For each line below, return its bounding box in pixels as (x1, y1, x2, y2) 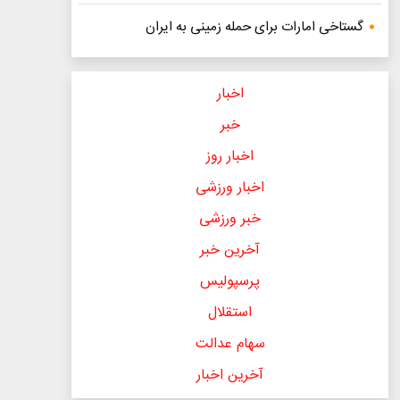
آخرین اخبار (196, 362, 264, 387)
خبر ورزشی (199, 206, 262, 231)
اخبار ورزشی (196, 175, 265, 200)
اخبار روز (206, 144, 254, 169)
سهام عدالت (195, 331, 265, 356)
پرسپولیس (200, 269, 261, 294)
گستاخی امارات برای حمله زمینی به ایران (146, 15, 364, 38)
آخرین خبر (200, 237, 261, 262)
